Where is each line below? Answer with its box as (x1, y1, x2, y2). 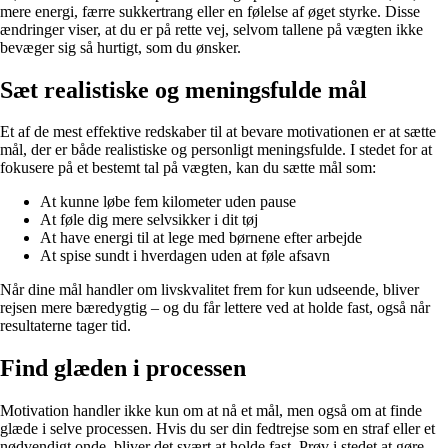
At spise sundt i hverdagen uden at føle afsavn (40, 247, 330, 265)
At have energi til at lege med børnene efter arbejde (40, 229, 362, 247)
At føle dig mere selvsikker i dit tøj (40, 211, 258, 229)
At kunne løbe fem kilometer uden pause (40, 193, 296, 211)
